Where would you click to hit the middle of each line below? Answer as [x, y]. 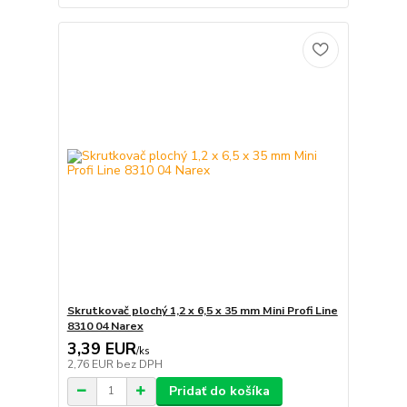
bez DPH [139, 364]
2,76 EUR [91, 364]
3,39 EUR [101, 348]
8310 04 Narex [105, 326]
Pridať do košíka [219, 391]
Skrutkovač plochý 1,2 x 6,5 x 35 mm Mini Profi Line [202, 310]
